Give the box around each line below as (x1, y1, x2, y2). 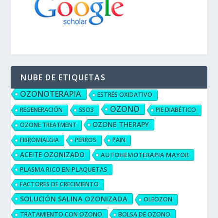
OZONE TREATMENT (20, 120, 77, 129)
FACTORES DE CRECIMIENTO (20, 180, 99, 188)
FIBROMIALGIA (20, 135, 59, 144)
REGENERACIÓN (20, 105, 63, 114)
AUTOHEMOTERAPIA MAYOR (101, 150, 189, 159)
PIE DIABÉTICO (156, 105, 197, 114)
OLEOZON (144, 195, 173, 203)
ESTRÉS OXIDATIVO (97, 90, 153, 99)
